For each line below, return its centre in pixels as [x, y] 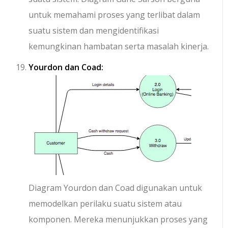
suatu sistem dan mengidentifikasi [94, 31]
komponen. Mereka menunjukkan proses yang [118, 220]
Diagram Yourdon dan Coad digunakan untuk [116, 188]
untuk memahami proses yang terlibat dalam [115, 15]
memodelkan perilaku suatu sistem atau [105, 204]
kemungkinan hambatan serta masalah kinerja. [119, 47]
